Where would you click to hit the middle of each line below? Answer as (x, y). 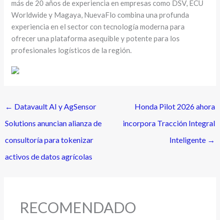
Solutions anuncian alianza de (54, 123)
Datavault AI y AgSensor (55, 106)
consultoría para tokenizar (49, 139)
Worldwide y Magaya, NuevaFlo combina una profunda (100, 14)
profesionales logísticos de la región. (72, 50)
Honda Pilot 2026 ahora (175, 106)
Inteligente (188, 139)
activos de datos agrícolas (49, 156)
